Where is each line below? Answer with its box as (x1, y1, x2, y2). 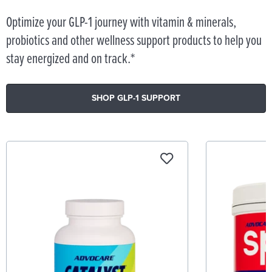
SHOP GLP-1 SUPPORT (92, 92, 180, 103)
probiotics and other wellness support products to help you (6, 31, 262, 50)
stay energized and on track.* (6, 49, 135, 69)
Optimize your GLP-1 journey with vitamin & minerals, (6, 13, 236, 32)
